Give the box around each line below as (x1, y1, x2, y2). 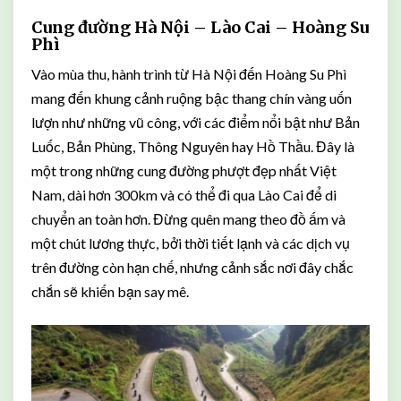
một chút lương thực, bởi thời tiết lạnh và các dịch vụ (31, 234, 350, 252)
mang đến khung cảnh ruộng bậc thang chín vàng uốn (31, 89, 352, 107)
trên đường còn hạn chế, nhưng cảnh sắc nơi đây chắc (31, 258, 354, 276)
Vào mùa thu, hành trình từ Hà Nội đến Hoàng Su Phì (31, 64, 346, 82)
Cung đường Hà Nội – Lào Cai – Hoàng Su (31, 16, 369, 38)
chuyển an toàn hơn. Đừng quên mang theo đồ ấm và (31, 209, 346, 227)
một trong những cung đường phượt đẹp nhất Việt (31, 161, 337, 179)
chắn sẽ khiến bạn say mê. (31, 282, 189, 300)
